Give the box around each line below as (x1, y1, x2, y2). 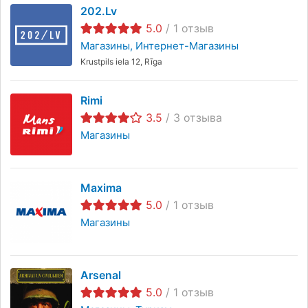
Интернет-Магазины (135, 38, 239, 52)
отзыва (180, 110, 222, 124)
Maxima (80, 180, 122, 195)
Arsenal (80, 267, 121, 282)
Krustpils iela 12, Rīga (80, 56, 162, 67)
